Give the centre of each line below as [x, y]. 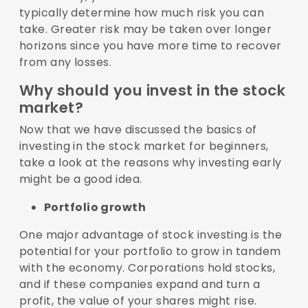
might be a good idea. [82, 179]
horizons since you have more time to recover [150, 46]
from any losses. [67, 63]
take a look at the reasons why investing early [150, 163]
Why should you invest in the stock [152, 91]
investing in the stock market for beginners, [144, 146]
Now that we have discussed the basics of [138, 130]
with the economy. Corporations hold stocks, [147, 268]
